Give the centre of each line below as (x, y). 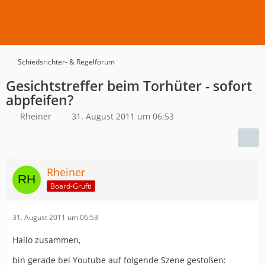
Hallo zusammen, (46, 240)
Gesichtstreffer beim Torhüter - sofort (129, 86)
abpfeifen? (40, 100)
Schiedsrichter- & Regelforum (66, 62)
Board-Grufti (71, 186)
